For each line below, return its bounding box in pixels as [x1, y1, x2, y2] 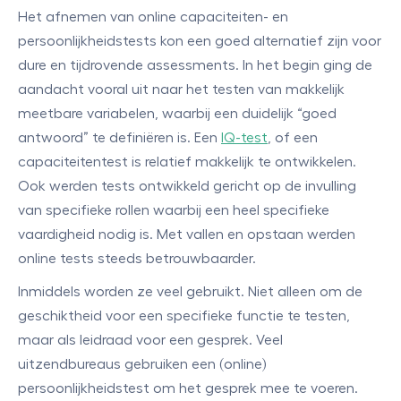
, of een [268, 131, 318, 145]
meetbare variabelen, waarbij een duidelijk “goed [18, 107, 337, 121]
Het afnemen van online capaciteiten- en [18, 10, 288, 24]
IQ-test [221, 131, 268, 145]
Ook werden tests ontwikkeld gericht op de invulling [18, 179, 356, 193]
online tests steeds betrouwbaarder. [18, 252, 256, 266]
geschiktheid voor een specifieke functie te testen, [18, 309, 350, 323]
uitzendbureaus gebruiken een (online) [18, 357, 266, 371]
